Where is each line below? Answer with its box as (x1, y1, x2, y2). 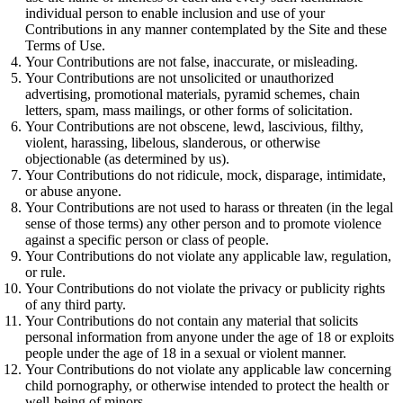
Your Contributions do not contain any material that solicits (25, 313, 358, 329)
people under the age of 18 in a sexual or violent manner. (25, 345, 346, 362)
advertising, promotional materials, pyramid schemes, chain (25, 86, 360, 103)
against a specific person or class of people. (25, 232, 269, 248)
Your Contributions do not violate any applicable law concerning (25, 362, 391, 378)
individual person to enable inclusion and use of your (25, 5, 325, 22)
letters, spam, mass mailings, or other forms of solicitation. (25, 103, 353, 119)
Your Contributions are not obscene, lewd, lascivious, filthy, (25, 119, 363, 135)
